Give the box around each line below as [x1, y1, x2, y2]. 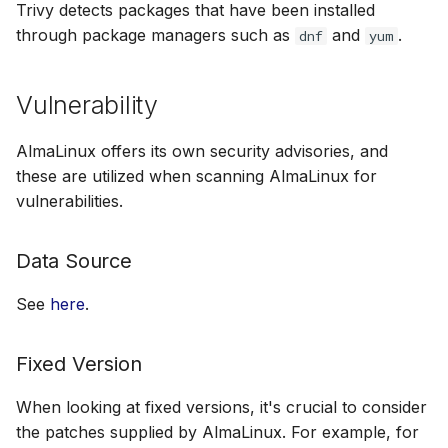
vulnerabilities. [16, 191, 123, 211]
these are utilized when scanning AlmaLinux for [16, 166, 377, 186]
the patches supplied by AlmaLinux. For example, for [16, 422, 419, 442]
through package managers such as [16, 25, 295, 45]
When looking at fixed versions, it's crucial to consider [16, 397, 427, 417]
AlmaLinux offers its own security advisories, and [16, 141, 388, 161]
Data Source [16, 249, 132, 273]
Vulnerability [16, 90, 158, 120]
